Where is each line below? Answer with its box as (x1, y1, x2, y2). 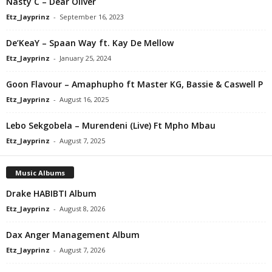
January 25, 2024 (59, 53, 111, 63)
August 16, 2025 (59, 94, 109, 104)
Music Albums (15, 168, 65, 177)
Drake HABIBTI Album (6, 187, 97, 199)
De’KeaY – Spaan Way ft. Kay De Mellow (6, 36, 174, 49)
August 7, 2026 (59, 245, 105, 254)
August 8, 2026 (59, 203, 105, 213)
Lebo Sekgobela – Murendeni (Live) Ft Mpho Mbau (6, 119, 216, 131)
